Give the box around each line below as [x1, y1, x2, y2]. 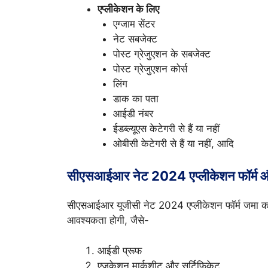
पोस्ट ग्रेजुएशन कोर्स [112, 62, 187, 75]
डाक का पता [112, 92, 159, 105]
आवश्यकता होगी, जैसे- [67, 214, 149, 227]
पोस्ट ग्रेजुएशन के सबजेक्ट [112, 47, 211, 60]
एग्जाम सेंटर [112, 17, 155, 30]
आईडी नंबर [112, 107, 153, 120]
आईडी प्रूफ [98, 244, 142, 257]
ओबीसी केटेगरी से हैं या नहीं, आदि [112, 137, 234, 150]
